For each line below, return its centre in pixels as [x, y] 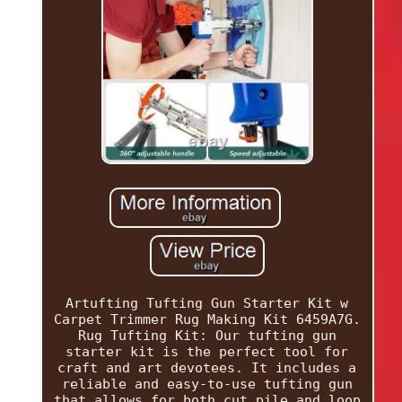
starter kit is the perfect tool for [207, 352]
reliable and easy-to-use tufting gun [207, 385]
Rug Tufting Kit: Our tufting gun [207, 336]
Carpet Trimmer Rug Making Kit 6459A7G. [207, 320]
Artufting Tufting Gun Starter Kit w [207, 304]
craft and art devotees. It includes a [207, 368]
